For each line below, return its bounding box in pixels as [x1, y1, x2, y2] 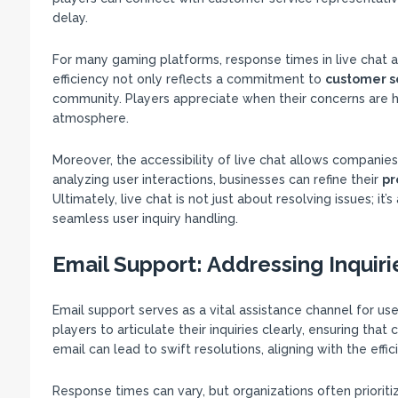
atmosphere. [52, 111, 129, 125]
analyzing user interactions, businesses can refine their [52, 172, 382, 187]
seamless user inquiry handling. [52, 211, 238, 226]
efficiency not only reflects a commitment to [52, 72, 325, 86]
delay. [52, 11, 88, 25]
